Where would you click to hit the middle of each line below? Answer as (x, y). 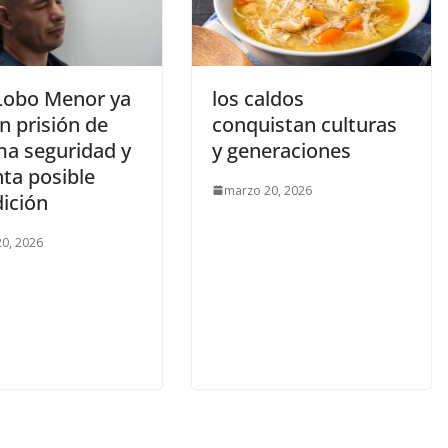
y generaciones (281, 150)
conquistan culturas (304, 124)
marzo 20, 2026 (268, 190)
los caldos (258, 98)
